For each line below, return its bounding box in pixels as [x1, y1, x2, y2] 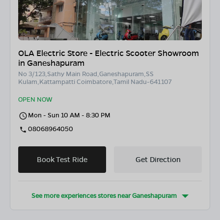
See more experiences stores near [31, 191, 132, 200]
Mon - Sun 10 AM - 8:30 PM [28, 110, 110, 119]
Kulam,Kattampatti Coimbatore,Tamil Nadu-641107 [18, 77, 172, 86]
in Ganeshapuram [18, 57, 84, 68]
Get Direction [135, 154, 181, 165]
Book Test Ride [37, 154, 87, 165]
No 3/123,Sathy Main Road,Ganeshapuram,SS [18, 69, 154, 78]
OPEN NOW [18, 95, 52, 104]
